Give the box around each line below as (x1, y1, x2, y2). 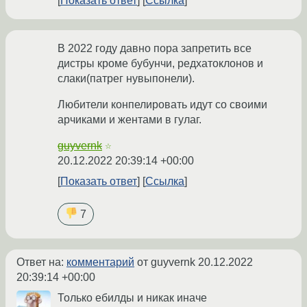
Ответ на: (16, 256, 66, 269)
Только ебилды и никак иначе (58, 292, 207, 304)
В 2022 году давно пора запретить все (58, 42, 251, 55)
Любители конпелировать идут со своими (58, 99, 267, 111)
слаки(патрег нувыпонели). (58, 73, 195, 85)
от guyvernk (134, 256, 198, 269)
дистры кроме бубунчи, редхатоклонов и (58, 58, 263, 70)
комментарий (66, 256, 134, 269)
